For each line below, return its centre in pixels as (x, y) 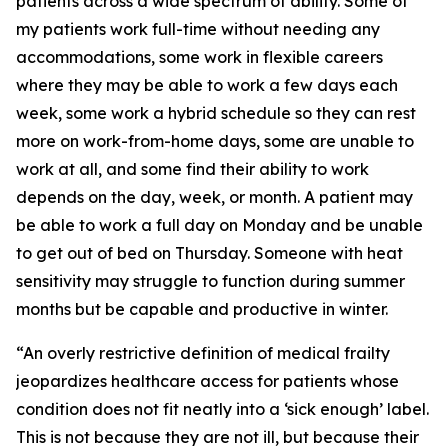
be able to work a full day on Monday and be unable (219, 225)
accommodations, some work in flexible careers (199, 57)
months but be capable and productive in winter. (202, 309)
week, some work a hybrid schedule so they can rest (216, 113)
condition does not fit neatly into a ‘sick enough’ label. (222, 409)
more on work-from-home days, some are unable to (215, 141)
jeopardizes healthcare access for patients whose (207, 381)
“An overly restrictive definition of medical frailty (203, 353)
